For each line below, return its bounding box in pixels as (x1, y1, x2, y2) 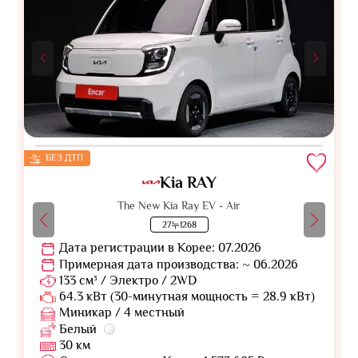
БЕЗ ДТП (43, 152, 83, 164)
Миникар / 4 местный (56, 305, 185, 320)
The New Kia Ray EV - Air (117, 199, 241, 213)
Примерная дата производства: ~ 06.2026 (56, 257, 298, 272)
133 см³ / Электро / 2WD (59, 272, 197, 288)
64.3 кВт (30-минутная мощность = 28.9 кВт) (56, 289, 315, 304)
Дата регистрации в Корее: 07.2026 (56, 241, 261, 256)
